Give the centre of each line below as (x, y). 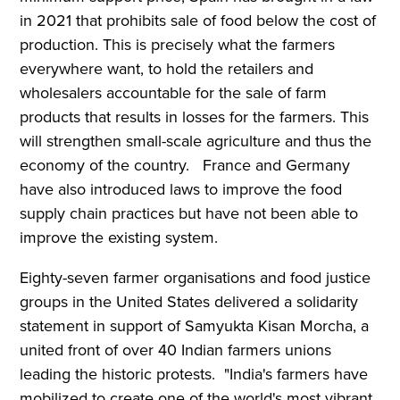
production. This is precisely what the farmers (178, 44)
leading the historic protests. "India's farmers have (194, 374)
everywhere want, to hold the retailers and (167, 68)
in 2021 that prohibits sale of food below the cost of (198, 20)
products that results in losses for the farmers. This (195, 117)
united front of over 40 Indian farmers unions (176, 350)
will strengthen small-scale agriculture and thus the (196, 141)
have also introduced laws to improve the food (181, 189)
